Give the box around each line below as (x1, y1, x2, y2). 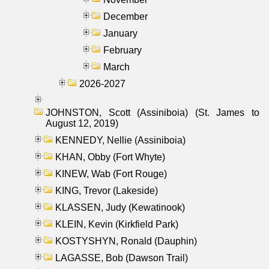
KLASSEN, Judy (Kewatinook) (55, 202, 185, 213)
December (103, 11, 148, 22)
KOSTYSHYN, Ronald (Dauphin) (55, 235, 197, 246)
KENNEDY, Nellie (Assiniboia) (55, 134, 186, 145)
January (103, 28, 138, 38)
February (103, 44, 142, 55)
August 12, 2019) (46, 118, 118, 128)
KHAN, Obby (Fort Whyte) (55, 151, 165, 162)
